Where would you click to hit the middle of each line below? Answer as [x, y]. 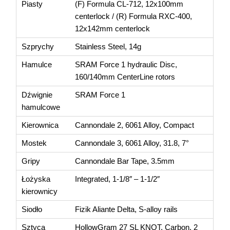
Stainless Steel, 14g [108, 46]
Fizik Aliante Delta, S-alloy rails [127, 209]
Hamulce [37, 64]
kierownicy [40, 191]
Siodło [32, 209]
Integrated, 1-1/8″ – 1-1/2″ [118, 179]
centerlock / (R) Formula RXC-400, [134, 16]
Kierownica [40, 125]
